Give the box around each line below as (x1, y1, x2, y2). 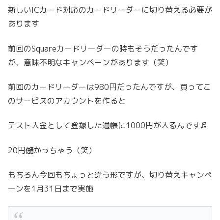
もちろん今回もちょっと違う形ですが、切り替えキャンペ (8, 169, 212, 181)
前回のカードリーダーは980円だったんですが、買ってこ (8, 81, 211, 92)
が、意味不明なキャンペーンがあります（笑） (8, 56, 173, 68)
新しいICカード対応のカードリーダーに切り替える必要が (8, 4, 212, 16)
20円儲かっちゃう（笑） (8, 144, 96, 156)
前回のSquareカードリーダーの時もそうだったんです (8, 43, 198, 54)
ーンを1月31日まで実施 (8, 183, 93, 194)
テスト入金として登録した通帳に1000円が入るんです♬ (8, 120, 207, 131)
